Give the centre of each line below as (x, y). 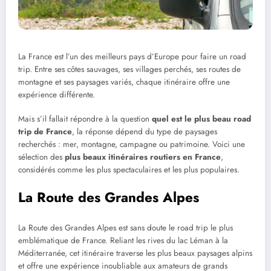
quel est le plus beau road (201, 119)
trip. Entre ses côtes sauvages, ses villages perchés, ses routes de (129, 69)
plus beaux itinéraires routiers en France (143, 157)
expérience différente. (57, 94)
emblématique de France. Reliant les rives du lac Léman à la (123, 240)
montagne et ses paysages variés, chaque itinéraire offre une (124, 82)
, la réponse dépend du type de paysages (145, 131)
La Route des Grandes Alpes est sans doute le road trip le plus (126, 227)
